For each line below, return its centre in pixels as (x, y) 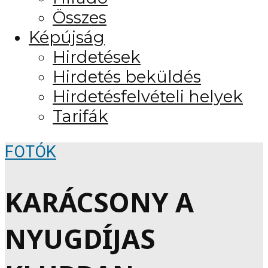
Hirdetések (97, 57)
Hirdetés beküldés (127, 77)
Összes (80, 17)
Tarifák (80, 116)
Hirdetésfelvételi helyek (148, 96)
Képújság (67, 37)
